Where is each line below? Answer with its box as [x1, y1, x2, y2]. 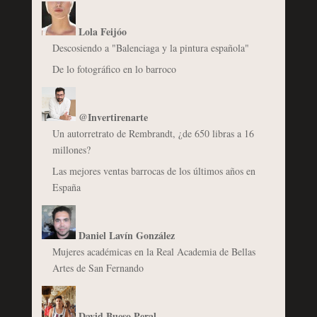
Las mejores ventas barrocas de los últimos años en [52, 163, 255, 178]
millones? [52, 142, 91, 156]
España [52, 180, 81, 194]
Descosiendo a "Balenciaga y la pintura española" [52, 40, 249, 54]
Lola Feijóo [78, 23, 127, 39]
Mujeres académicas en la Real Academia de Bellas [52, 244, 255, 258]
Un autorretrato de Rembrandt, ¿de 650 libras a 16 [52, 126, 254, 140]
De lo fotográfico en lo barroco [52, 62, 176, 76]
